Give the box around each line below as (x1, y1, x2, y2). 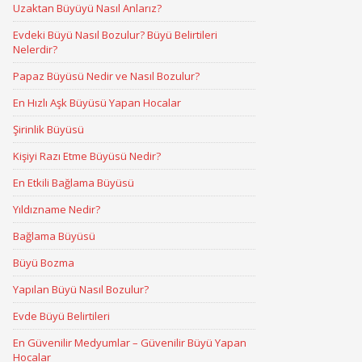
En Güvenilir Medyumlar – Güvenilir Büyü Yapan (13, 335, 246, 350)
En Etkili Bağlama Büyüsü (13, 175, 134, 190)
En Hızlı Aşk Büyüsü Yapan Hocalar (13, 95, 181, 110)
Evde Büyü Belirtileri (13, 309, 110, 323)
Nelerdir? (13, 42, 57, 57)
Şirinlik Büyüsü (13, 122, 84, 137)
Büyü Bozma (13, 255, 74, 270)
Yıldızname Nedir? (13, 202, 100, 217)
